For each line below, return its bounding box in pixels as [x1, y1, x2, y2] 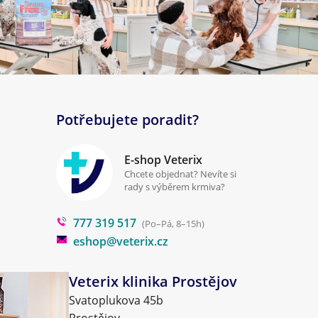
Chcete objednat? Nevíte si [124, 168, 236, 181]
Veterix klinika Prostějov [69, 272, 237, 292]
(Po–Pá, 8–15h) [142, 217, 204, 231]
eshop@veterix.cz [73, 234, 168, 250]
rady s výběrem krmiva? [124, 180, 225, 194]
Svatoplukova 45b [69, 292, 163, 309]
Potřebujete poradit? [56, 110, 199, 130]
